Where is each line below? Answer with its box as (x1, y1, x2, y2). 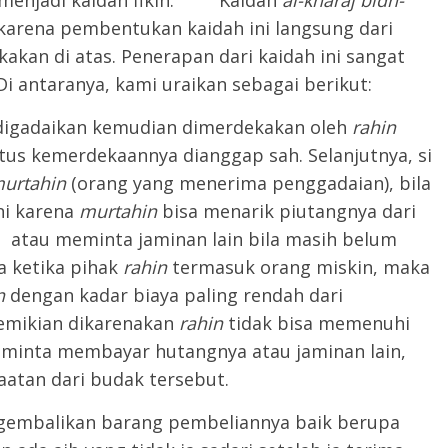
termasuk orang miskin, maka (172, 255, 430, 279)
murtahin (79, 199, 162, 223)
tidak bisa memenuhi (228, 311, 410, 335)
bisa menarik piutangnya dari (162, 199, 416, 223)
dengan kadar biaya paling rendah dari (10, 283, 343, 307)
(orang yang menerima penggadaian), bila (71, 171, 431, 195)
